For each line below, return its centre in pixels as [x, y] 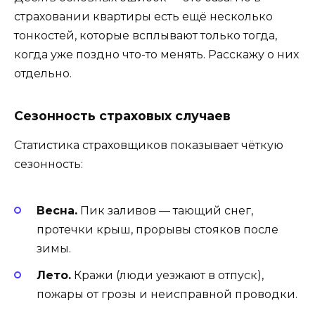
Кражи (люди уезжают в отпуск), [167, 275]
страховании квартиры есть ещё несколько [143, 17]
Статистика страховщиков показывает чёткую [149, 146]
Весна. [57, 210]
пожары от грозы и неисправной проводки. [167, 294]
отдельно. [43, 74]
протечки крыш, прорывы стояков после [157, 229]
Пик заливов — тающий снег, [165, 210]
